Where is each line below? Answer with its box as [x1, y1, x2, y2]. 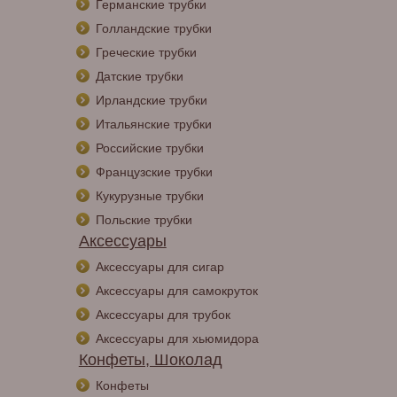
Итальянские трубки [95, 117, 212, 131]
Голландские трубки [95, 21, 212, 35]
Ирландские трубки [95, 93, 207, 107]
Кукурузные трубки [95, 189, 204, 203]
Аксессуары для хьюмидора [95, 331, 259, 346]
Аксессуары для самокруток [95, 284, 258, 298]
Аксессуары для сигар [95, 260, 224, 274]
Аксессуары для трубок [95, 307, 230, 322]
